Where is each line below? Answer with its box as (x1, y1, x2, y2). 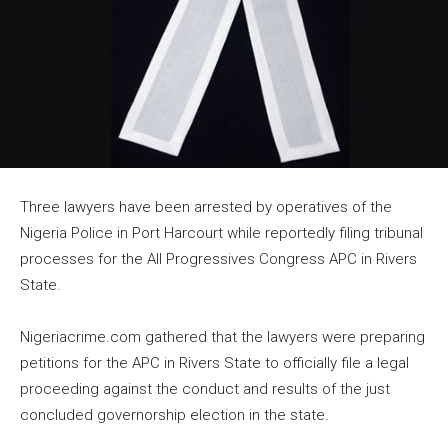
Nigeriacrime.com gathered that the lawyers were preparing (20, 327, 425, 346)
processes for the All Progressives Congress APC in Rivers (20, 249, 417, 268)
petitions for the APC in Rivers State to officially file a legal (20, 353, 409, 372)
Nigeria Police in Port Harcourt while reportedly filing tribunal (20, 223, 423, 242)
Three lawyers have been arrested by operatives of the (20, 197, 392, 216)
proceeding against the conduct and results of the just (20, 379, 390, 398)
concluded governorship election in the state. (20, 405, 329, 424)
